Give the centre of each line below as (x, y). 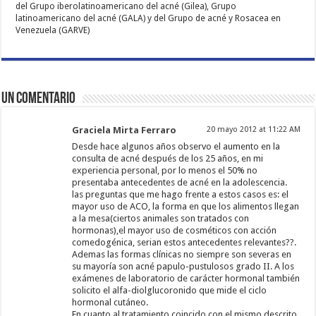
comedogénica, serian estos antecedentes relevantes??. (184, 243)
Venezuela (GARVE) (53, 31)
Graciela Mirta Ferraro (124, 130)
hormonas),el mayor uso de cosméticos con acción (175, 231)
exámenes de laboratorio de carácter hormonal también (186, 279)
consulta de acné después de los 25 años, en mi (168, 159)
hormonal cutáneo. (110, 303)
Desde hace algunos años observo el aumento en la (176, 147)
